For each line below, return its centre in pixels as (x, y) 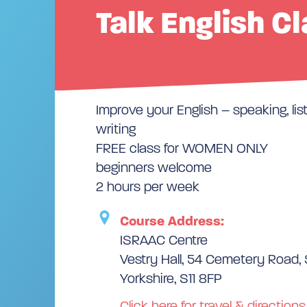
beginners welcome (154, 167)
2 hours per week (148, 186)
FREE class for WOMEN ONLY (182, 148)
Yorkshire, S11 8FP (171, 278)
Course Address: (172, 221)
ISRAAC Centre (164, 240)
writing (116, 129)
